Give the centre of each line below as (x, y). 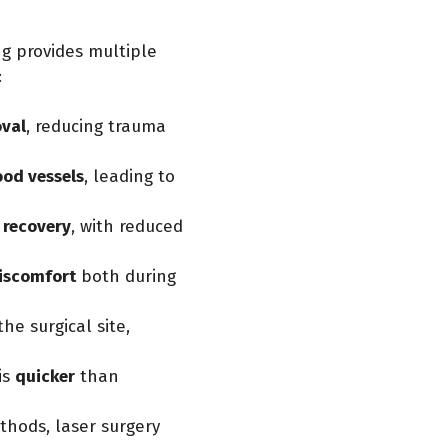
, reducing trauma (96, 126)
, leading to (129, 176)
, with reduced (127, 226)
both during (126, 276)
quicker (45, 376)
